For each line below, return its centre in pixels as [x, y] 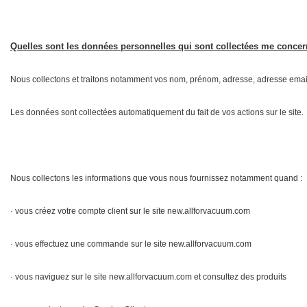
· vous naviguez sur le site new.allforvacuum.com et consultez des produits [148, 277]
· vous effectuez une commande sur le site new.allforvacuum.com [131, 244]
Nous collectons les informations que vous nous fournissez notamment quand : [156, 178]
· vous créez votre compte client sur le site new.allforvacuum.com [130, 211]
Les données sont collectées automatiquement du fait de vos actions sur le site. [157, 112]
